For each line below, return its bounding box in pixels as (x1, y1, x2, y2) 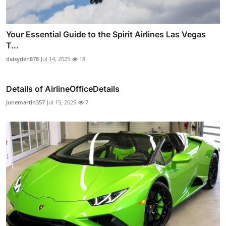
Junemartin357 (6, 98, 45, 106)
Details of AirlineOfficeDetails (6, 83, 120, 94)
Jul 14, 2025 (41, 54, 70, 63)
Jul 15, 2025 (47, 98, 76, 106)
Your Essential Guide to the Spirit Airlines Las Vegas (6, 29, 206, 39)
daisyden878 (6, 54, 39, 63)
